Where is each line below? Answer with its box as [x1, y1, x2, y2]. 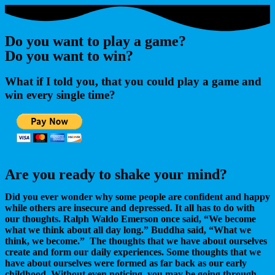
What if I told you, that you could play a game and [5, 74, 261, 88]
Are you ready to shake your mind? [5, 166, 227, 182]
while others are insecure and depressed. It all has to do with [5, 202, 255, 213]
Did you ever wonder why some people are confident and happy [5, 191, 270, 202]
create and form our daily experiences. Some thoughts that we [5, 246, 261, 257]
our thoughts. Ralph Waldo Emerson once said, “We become [5, 213, 256, 224]
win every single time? [5, 88, 115, 101]
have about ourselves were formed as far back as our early [5, 257, 247, 268]
